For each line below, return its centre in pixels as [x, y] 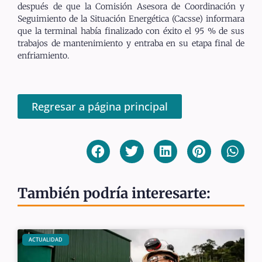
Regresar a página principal [100, 106]
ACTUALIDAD [45, 240]
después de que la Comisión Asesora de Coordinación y [131, 7]
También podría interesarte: [114, 194]
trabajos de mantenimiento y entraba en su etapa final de [131, 44]
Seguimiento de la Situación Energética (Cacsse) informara [131, 19]
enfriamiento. [43, 56]
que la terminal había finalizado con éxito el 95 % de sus [131, 31]
